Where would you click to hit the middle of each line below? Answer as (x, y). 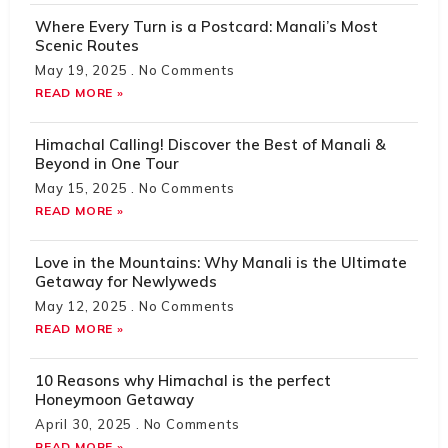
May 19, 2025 (83, 69)
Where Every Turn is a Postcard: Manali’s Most (206, 26)
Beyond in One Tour (107, 163)
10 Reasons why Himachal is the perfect (183, 380)
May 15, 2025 (83, 187)
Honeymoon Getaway (114, 399)
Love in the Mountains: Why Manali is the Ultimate (221, 262)
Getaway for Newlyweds (126, 281)
